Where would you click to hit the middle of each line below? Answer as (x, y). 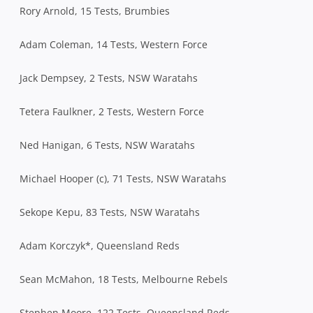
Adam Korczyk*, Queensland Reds (100, 245)
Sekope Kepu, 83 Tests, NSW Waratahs (110, 212)
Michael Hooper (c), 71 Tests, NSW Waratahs (123, 178)
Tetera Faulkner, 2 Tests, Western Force (112, 111)
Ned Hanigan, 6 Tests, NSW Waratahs (107, 145)
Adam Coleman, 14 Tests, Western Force (114, 44)
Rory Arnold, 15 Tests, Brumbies (95, 10)
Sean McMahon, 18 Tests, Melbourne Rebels (124, 279)
